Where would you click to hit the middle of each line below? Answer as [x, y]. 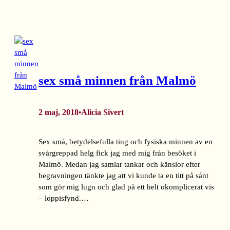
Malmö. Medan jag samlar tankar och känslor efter [119, 165]
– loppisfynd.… [64, 198]
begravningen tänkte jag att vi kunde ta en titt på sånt [123, 176]
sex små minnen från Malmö [117, 80]
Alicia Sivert [102, 112]
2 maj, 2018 [59, 112]
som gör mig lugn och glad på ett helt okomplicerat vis [126, 187]
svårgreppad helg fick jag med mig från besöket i [117, 153]
